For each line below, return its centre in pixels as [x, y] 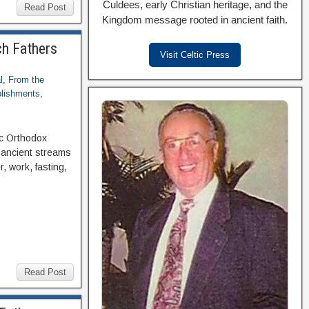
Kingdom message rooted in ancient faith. [195, 19]
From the [27, 80]
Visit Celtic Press [195, 54]
